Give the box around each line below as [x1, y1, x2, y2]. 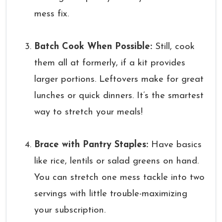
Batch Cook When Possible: [34, 42, 152, 52]
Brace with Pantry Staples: [34, 140, 148, 150]
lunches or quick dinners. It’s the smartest [34, 91, 204, 101]
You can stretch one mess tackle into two [34, 173, 205, 182]
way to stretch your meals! [34, 108, 143, 117]
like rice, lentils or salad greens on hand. [34, 157, 199, 166]
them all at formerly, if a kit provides [34, 58, 185, 68]
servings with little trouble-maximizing [34, 189, 187, 199]
